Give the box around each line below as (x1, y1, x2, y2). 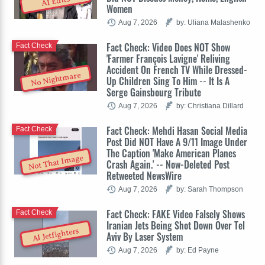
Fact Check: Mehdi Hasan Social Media (106, 123, 247, 138)
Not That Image (28, 153, 84, 172)
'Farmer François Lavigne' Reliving (106, 51, 230, 66)
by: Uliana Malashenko (176, 18, 250, 26)
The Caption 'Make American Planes (106, 146, 236, 160)
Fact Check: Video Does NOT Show (106, 40, 230, 54)
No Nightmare (30, 70, 82, 88)
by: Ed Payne (176, 245, 219, 254)
